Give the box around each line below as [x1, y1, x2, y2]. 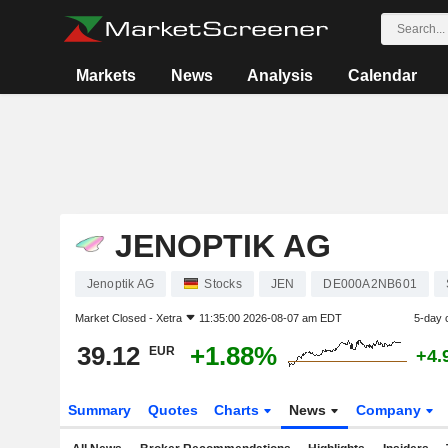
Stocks [204, 277, 242, 291]
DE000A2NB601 [323, 277, 417, 291]
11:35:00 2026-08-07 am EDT [198, 312, 342, 324]
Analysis [247, 67, 314, 84]
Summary [67, 402, 131, 418]
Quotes [147, 402, 198, 418]
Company [356, 402, 426, 418]
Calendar [347, 67, 417, 84]
